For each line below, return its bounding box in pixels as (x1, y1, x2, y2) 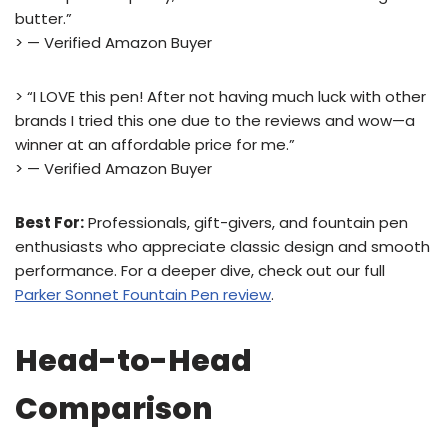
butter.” (15, 8, 72, 29)
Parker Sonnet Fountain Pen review (15, 284, 271, 305)
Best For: (15, 212, 84, 233)
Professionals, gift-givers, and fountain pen (84, 212, 408, 233)
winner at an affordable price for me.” (15, 134, 295, 155)
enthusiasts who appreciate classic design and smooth (15, 236, 430, 257)
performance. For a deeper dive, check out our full (15, 260, 385, 281)
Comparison (15, 388, 213, 430)
